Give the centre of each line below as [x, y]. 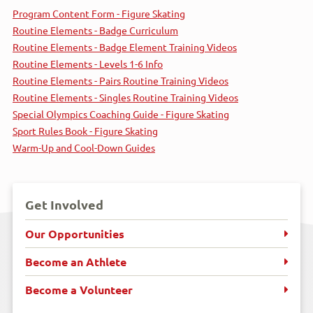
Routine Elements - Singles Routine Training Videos [125, 97]
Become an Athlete [76, 261]
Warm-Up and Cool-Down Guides [84, 147]
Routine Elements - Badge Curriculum [95, 30]
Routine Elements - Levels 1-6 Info [88, 63]
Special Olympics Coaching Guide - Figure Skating [121, 114]
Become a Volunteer [79, 289]
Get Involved [64, 204]
